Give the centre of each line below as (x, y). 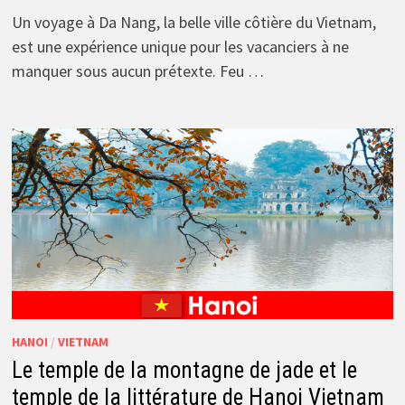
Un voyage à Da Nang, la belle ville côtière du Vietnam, (193, 22)
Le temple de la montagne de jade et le (184, 370)
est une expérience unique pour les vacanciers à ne (180, 46)
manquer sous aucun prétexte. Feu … (137, 71)
